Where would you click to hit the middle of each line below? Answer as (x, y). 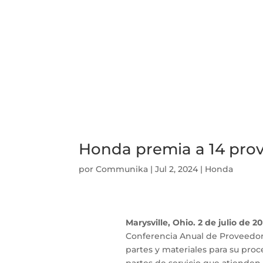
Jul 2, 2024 (177, 169)
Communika (122, 169)
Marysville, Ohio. (161, 223)
